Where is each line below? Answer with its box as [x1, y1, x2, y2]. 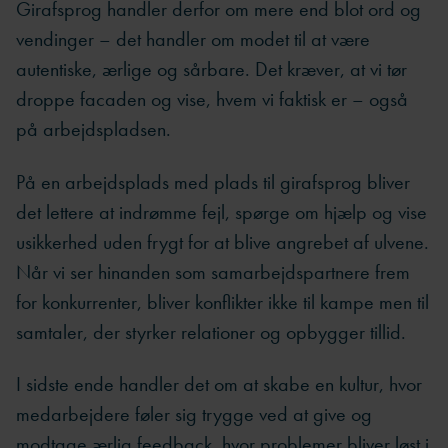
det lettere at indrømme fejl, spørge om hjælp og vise [16, 198, 427, 225]
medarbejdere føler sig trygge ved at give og [16, 400, 372, 427]
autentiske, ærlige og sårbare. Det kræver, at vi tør [16, 56, 407, 83]
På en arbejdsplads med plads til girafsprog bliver [16, 168, 410, 195]
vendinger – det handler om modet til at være [16, 26, 370, 53]
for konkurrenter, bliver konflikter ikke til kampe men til [16, 288, 429, 315]
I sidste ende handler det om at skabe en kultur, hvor [16, 370, 422, 397]
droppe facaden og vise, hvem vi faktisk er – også [16, 86, 408, 113]
